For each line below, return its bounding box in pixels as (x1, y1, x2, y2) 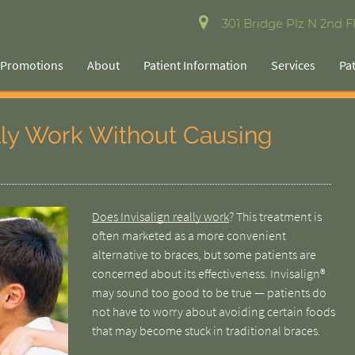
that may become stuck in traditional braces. (91, 323, 321, 338)
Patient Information (143, 57, 248, 73)
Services (271, 57, 316, 73)
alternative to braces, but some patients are (91, 246, 316, 262)
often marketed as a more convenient (91, 227, 286, 243)
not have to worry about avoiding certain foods (91, 303, 335, 319)
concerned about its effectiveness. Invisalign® (91, 265, 325, 281)
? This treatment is (228, 208, 322, 224)
